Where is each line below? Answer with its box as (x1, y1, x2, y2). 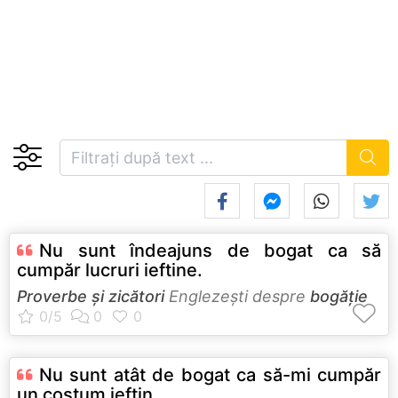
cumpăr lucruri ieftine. (17, 259, 203, 281)
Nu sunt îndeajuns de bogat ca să (39, 239, 381, 261)
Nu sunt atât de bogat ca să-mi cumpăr (39, 363, 381, 386)
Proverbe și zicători (17, 286, 164, 306)
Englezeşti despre (164, 286, 310, 306)
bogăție (310, 286, 368, 306)
